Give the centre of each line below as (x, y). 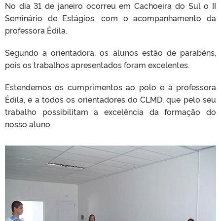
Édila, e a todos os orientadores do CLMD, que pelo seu (110, 99)
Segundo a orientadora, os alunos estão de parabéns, (110, 52)
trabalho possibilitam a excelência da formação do (110, 111)
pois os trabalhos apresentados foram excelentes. (97, 65)
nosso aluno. (28, 124)
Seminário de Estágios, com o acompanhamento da (110, 18)
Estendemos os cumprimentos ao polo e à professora (110, 87)
